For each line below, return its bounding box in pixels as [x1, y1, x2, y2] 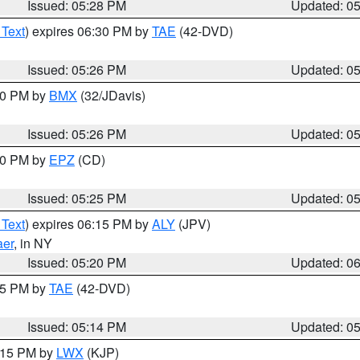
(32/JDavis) [77, 86, 145, 104]
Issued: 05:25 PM [27, 189, 127, 207]
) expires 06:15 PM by [25, 215, 152, 233]
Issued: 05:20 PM [27, 253, 127, 272]
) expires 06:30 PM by [25, 22, 152, 40]
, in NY [14, 234, 52, 252]
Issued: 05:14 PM [27, 317, 127, 336]
